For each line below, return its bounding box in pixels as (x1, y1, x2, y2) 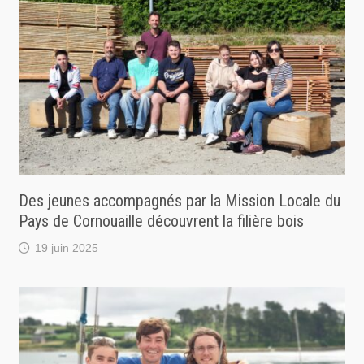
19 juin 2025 (34, 240, 98, 254)
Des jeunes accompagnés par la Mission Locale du (18, 190, 340, 210)
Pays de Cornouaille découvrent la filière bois (18, 210, 304, 231)
